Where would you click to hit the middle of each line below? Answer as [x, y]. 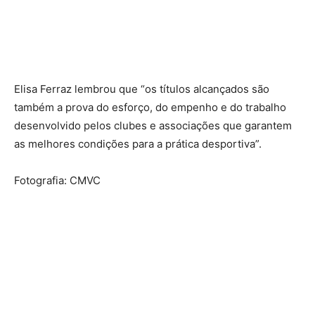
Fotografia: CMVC [57, 180]
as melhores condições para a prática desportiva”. [138, 143]
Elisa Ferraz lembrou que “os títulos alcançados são [142, 89]
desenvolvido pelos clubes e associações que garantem [153, 125]
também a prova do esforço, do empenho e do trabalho [150, 107]
